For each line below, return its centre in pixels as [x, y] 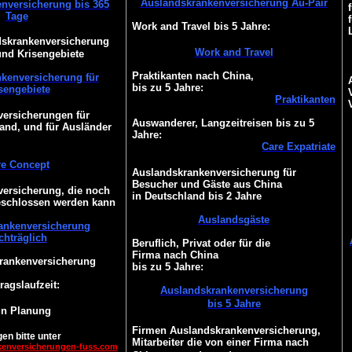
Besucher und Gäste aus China [207, 184]
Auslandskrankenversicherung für [214, 172]
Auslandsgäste [234, 220]
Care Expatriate [299, 147]
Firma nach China [175, 255]
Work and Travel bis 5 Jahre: [201, 26]
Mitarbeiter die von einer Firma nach [220, 342]
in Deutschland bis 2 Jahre [196, 196]
